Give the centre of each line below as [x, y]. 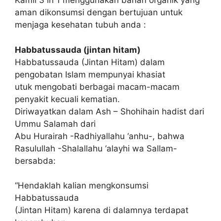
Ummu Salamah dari [55, 124]
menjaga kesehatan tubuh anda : [80, 25]
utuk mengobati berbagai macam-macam [97, 87]
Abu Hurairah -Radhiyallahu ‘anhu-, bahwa [100, 136]
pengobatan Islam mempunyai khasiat [90, 74]
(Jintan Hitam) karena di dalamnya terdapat [102, 210]
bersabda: [35, 161]
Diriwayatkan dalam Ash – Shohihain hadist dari [110, 111]
